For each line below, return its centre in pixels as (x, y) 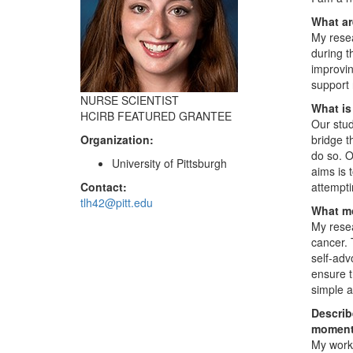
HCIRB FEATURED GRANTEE (156, 116)
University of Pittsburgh (169, 163)
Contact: (104, 187)
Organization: (117, 139)
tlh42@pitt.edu (117, 203)
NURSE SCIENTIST (130, 100)
